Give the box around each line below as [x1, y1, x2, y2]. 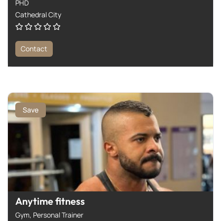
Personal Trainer [33, 210, 83, 220]
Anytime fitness [15, 194, 85, 207]
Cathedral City [15, 10, 61, 20]
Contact [21, 43, 47, 53]
